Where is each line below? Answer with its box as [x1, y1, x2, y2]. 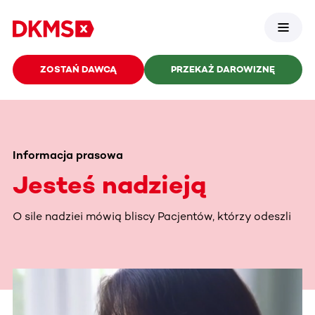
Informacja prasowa [13, 148, 123, 162]
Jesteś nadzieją [13, 169, 206, 200]
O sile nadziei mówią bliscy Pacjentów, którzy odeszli [13, 210, 291, 223]
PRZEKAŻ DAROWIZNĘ [171, 64, 276, 75]
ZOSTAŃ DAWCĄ [39, 64, 117, 75]
